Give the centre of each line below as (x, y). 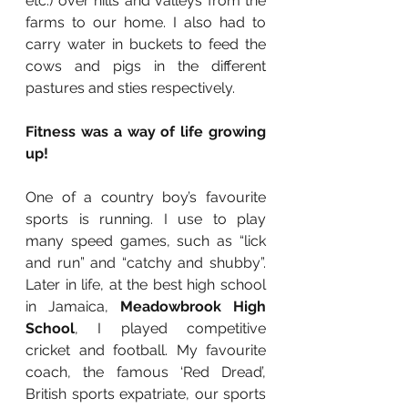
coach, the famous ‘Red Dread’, (146, 372)
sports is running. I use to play (146, 219)
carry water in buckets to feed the (146, 45)
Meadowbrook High (193, 307)
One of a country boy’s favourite (146, 198)
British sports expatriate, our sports (146, 394)
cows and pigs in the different (146, 66)
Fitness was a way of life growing (146, 132)
